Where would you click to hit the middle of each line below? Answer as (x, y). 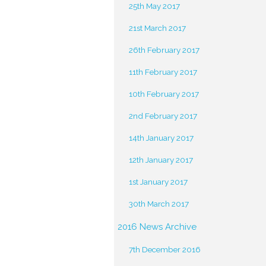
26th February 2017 (164, 50)
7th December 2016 (165, 249)
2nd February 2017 (163, 116)
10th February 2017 (164, 94)
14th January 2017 (161, 138)
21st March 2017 (157, 28)
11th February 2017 (163, 72)
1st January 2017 (158, 182)
